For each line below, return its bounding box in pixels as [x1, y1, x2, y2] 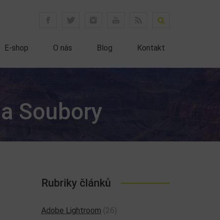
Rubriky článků [41, 177, 111, 189]
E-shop [4, 43, 28, 53]
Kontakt [137, 43, 165, 53]
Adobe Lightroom [41, 206, 101, 215]
